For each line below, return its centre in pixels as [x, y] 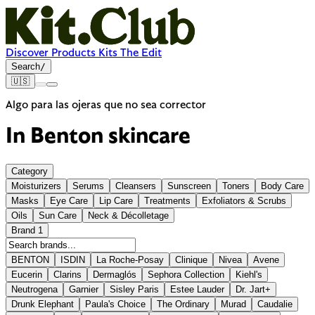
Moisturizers [36, 186]
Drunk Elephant [43, 304]
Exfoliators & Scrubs [244, 200]
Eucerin [27, 274]
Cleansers [136, 186]
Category [30, 171]
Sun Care [58, 215]
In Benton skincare [98, 137]
